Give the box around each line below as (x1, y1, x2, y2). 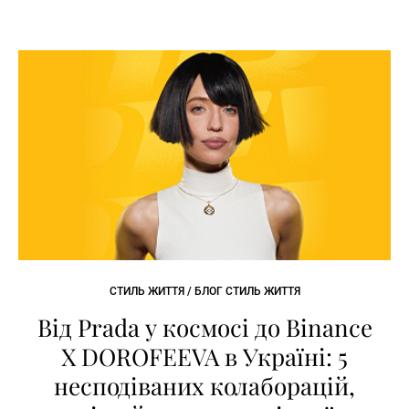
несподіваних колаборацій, (54, 370, 355, 403)
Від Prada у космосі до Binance (37, 311, 372, 344)
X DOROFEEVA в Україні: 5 (61, 341, 348, 373)
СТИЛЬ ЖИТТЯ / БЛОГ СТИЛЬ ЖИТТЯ (109, 285, 300, 299)
